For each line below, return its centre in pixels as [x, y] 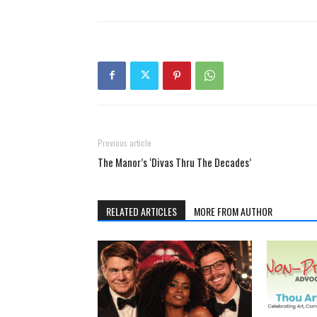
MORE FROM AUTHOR [233, 211]
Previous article [125, 142]
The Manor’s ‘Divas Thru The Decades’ [174, 162]
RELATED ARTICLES [142, 211]
